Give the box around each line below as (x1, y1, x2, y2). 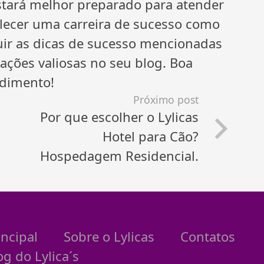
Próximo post (133, 92, 199, 107)
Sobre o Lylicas (63, 227, 154, 245)
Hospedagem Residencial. (40, 146, 199, 164)
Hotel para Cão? (103, 127, 199, 145)
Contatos (180, 227, 235, 245)
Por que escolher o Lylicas (40, 107, 199, 126)
